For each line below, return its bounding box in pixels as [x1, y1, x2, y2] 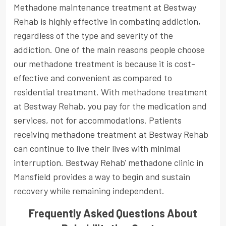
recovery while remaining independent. [14, 185, 164, 197]
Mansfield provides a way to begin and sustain [14, 171, 190, 183]
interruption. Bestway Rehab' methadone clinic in [14, 157, 203, 168]
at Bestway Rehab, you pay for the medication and [14, 100, 207, 112]
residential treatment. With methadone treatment [14, 86, 207, 98]
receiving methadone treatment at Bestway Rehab [14, 129, 208, 140]
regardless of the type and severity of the [14, 30, 173, 41]
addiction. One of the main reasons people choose [14, 44, 205, 55]
